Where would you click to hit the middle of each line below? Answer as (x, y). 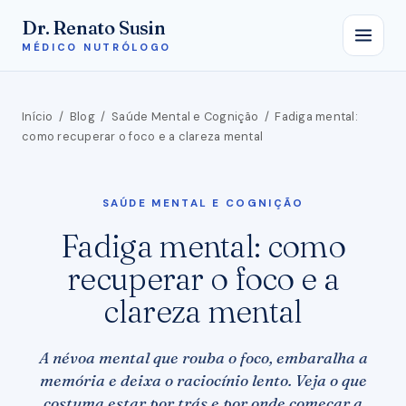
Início (38, 116)
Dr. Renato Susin (94, 27)
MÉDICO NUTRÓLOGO (97, 47)
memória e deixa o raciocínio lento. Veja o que (203, 380)
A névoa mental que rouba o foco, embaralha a (203, 357)
